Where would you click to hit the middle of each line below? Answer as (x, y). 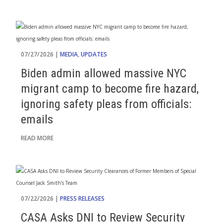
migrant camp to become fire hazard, (110, 89)
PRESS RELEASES (82, 198)
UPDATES (94, 54)
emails (37, 119)
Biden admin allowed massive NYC (104, 73)
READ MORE (37, 138)
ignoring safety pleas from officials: (106, 104)
